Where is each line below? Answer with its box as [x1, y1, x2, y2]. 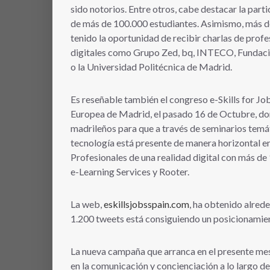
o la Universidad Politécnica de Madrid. [71, 60, 232, 72]
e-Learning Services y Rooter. [71, 165, 189, 177]
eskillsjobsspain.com [104, 198, 189, 210]
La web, [71, 198, 104, 210]
